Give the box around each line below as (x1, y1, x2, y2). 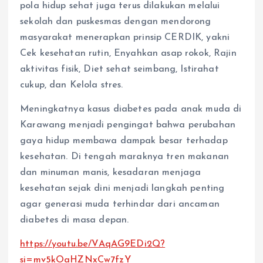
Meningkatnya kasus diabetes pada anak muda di (20, 104, 242, 114)
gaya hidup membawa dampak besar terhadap (20, 136, 228, 146)
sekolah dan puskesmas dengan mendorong (20, 16, 211, 26)
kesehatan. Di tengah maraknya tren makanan (20, 151, 229, 161)
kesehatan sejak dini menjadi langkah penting (20, 183, 225, 193)
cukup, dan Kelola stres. (20, 80, 123, 90)
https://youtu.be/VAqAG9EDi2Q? (20, 239, 166, 249)
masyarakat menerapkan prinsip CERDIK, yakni (20, 32, 230, 42)
